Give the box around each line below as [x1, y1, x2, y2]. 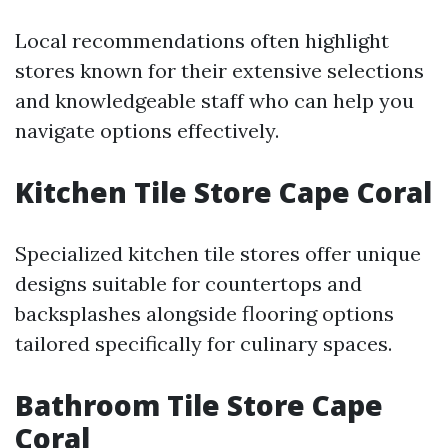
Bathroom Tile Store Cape [15, 386, 383, 424]
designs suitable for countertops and [15, 271, 362, 296]
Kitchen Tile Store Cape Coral [15, 173, 432, 211]
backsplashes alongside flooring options [15, 301, 394, 326]
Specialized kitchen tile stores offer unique [15, 241, 421, 266]
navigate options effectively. [15, 118, 279, 143]
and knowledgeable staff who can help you [15, 88, 414, 113]
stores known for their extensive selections [15, 58, 424, 83]
